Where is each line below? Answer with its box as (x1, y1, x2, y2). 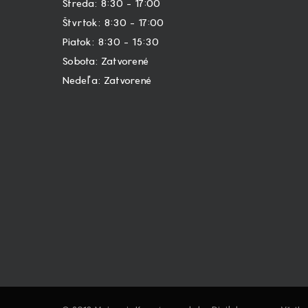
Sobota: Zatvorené (62, 56, 148, 67)
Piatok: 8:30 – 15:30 (62, 36, 159, 48)
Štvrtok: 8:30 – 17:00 (62, 17, 164, 29)
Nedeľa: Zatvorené (62, 75, 151, 87)
